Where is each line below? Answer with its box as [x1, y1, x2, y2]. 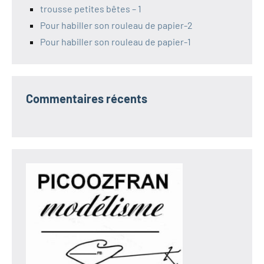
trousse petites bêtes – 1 [40, 2, 141, 14]
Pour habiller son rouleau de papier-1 [40, 35, 191, 47]
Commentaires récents [26, 91, 147, 105]
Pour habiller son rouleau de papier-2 [40, 19, 193, 31]
